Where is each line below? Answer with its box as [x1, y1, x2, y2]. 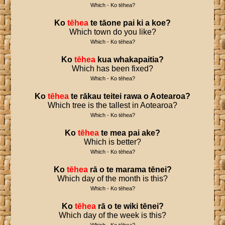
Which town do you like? [69, 28, 156, 36]
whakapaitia [114, 55, 159, 64]
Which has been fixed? [72, 64, 153, 73]
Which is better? [84, 138, 141, 146]
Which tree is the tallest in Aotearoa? [48, 101, 177, 109]
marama [115, 165, 146, 174]
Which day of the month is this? [57, 174, 168, 183]
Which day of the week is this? [59, 211, 166, 219]
